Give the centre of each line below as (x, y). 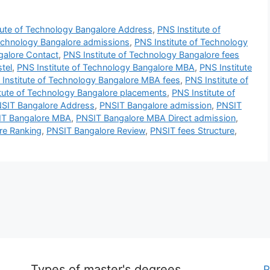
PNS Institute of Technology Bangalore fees (151, 54)
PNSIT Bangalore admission (155, 105)
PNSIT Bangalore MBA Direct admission (156, 118)
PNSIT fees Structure (192, 130)
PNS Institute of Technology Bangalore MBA (106, 67)
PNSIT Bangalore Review (96, 130)
